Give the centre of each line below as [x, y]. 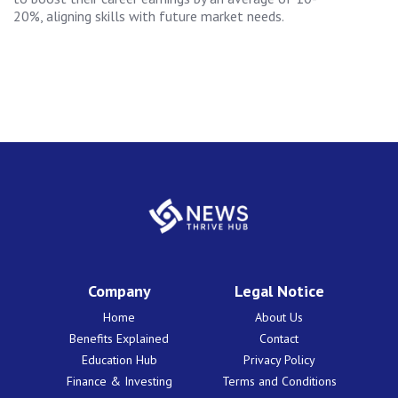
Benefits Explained [119, 338]
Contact [279, 338]
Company [119, 291]
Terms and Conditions [279, 381]
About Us [279, 317]
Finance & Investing [119, 381]
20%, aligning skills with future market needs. [149, 16]
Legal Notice [279, 291]
